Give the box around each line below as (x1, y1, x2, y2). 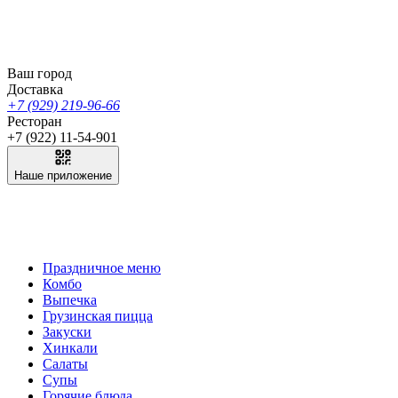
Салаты (43, 356, 88, 371)
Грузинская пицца (43, 308, 153, 323)
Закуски (43, 324, 92, 339)
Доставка (7, 82, 63, 97)
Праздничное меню (43, 260, 161, 275)
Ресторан (7, 114, 62, 129)
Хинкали (43, 340, 98, 355)
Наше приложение (14, 169, 112, 182)
